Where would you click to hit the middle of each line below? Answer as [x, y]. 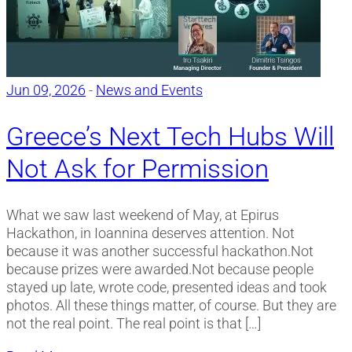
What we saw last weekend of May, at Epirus [143, 215]
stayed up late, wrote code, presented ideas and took [167, 288]
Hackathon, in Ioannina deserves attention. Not [150, 233]
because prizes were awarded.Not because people [160, 269]
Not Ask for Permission [137, 169]
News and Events [149, 90]
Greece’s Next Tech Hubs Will [170, 137]
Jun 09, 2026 [46, 90]
